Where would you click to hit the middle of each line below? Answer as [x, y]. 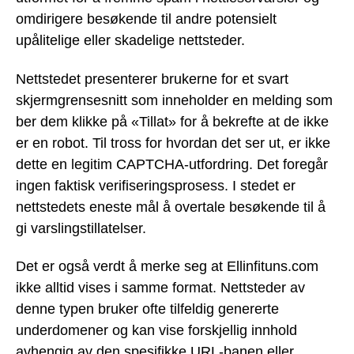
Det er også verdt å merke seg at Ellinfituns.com [167, 267]
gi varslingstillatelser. [81, 228]
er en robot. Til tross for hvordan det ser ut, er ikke [173, 143]
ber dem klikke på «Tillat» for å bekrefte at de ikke [172, 121]
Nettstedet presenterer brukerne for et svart [152, 79]
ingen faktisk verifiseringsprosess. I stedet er [156, 185]
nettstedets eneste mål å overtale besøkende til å [171, 207]
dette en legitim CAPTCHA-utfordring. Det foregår [172, 164]
